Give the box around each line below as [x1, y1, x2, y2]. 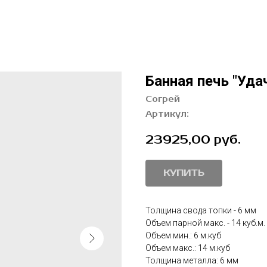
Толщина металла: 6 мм [145, 256, 238, 266]
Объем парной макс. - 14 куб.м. [145, 218, 265, 228]
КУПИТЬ [163, 168, 204, 179]
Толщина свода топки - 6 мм [145, 206, 256, 216]
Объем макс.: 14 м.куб [145, 243, 230, 253]
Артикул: [145, 109, 189, 119]
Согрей [145, 94, 180, 104]
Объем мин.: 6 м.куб [145, 231, 221, 241]
